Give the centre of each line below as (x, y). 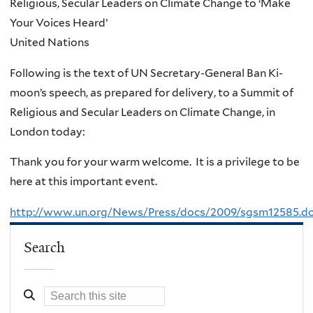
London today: (47, 131)
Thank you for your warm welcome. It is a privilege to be (155, 162)
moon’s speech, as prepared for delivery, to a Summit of (152, 92)
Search (45, 248)
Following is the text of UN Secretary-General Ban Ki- (146, 73)
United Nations (50, 43)
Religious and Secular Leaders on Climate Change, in (143, 112)
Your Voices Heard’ (59, 23)
